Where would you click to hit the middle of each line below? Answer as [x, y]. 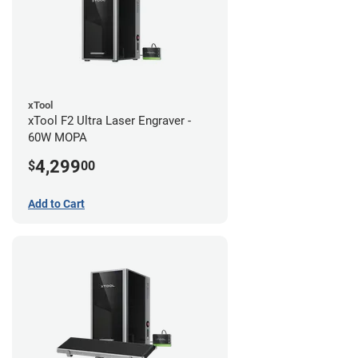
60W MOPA [58, 137]
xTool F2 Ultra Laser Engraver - [109, 120]
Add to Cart [56, 203]
